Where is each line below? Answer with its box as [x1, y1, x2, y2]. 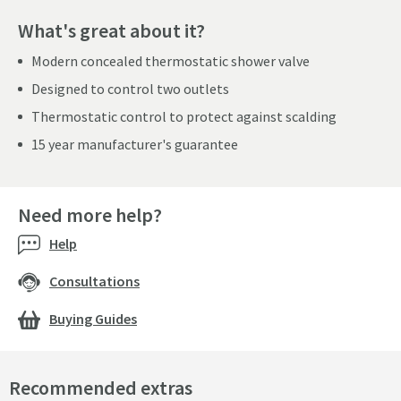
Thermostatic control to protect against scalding [31, 107, 337, 126]
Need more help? [18, 202, 162, 228]
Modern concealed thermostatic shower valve [31, 52, 310, 71]
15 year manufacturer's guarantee [31, 135, 238, 154]
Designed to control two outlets [31, 80, 229, 98]
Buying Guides [49, 310, 137, 328]
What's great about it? [18, 18, 205, 44]
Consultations [49, 272, 140, 291]
